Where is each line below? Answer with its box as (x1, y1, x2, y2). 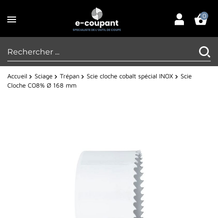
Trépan (60, 72, 79, 80)
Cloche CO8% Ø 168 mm (7, 81, 76, 90)
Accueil (7, 72, 27, 80)
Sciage (35, 72, 53, 80)
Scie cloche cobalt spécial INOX (87, 72, 173, 80)
